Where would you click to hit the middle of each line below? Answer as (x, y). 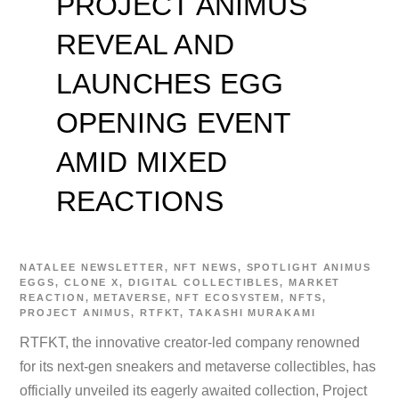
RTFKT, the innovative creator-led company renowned (190, 342)
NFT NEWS (205, 267)
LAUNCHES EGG (170, 84)
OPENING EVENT (173, 123)
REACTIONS (139, 202)
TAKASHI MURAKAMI (252, 312)
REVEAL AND (145, 45)
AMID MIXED (141, 163)
